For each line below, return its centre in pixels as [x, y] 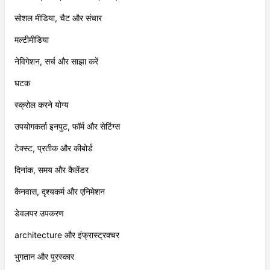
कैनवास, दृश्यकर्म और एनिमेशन [60, 212]
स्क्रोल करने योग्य [42, 125]
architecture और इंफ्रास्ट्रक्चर [67, 256]
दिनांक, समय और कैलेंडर [52, 190]
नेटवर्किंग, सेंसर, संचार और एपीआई [66, 17]
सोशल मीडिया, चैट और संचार [58, 39]
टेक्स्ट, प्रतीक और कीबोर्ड [54, 169]
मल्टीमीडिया [32, 60]
